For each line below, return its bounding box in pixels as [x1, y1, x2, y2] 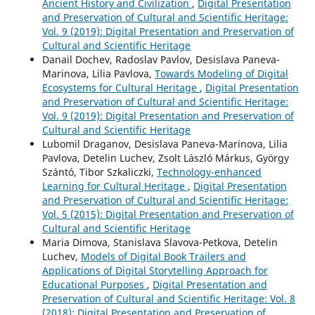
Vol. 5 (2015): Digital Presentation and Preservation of [41, 207, 294, 221]
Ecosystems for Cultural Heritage [41, 81, 200, 95]
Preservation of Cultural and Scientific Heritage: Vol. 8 [41, 292, 295, 306]
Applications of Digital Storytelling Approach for [41, 264, 268, 278]
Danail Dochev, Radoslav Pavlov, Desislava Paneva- [41, 53, 280, 67]
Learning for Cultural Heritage [41, 179, 188, 193]
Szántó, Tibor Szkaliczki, [41, 165, 157, 179]
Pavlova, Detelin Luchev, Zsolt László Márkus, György [41, 151, 289, 165]
